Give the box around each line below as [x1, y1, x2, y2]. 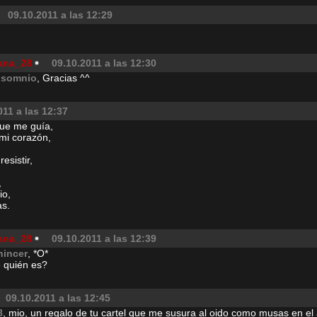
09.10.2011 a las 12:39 [52, 233, 156, 244]
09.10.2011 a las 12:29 [8, 9, 113, 21]
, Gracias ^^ [37, 72, 90, 83]
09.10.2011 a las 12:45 [6, 292, 110, 304]
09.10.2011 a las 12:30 [52, 57, 156, 69]
